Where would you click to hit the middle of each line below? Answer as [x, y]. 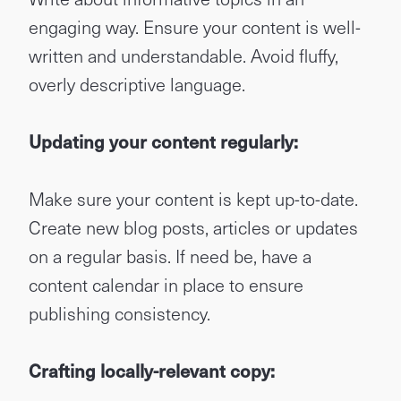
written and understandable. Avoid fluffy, [183, 55]
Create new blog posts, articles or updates [193, 227]
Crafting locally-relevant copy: [152, 371]
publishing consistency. [119, 313]
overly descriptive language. [137, 84]
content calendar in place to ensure [166, 285]
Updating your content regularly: [163, 141]
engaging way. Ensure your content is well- [195, 27]
